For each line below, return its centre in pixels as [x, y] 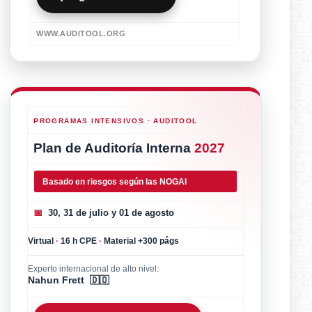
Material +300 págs [141, 241]
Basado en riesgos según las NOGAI [115, 182]
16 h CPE [79, 241]
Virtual [42, 241]
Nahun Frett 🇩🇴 [69, 281]
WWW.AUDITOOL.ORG [81, 34]
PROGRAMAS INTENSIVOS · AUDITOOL [116, 121]
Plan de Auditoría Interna [114, 148]
